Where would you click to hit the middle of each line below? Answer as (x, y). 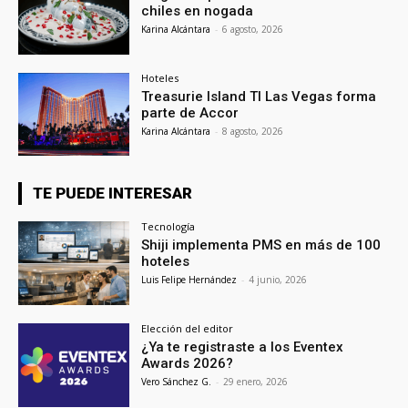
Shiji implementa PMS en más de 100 (261, 245)
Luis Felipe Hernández (189, 280)
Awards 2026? (188, 364)
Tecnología (168, 227)
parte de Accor (190, 112)
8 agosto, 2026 (253, 131)
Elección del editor (188, 329)
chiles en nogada (198, 10)
